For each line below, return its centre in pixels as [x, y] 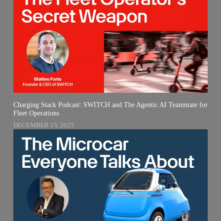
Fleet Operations [36, 113]
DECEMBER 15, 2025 [43, 125]
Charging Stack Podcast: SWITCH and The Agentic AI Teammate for [110, 105]
